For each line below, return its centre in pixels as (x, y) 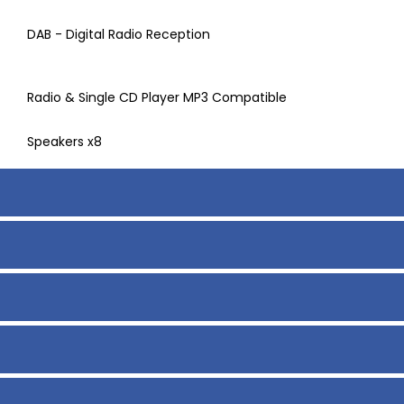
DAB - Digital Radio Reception (118, 35)
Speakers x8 (64, 142)
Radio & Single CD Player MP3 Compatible (156, 98)
